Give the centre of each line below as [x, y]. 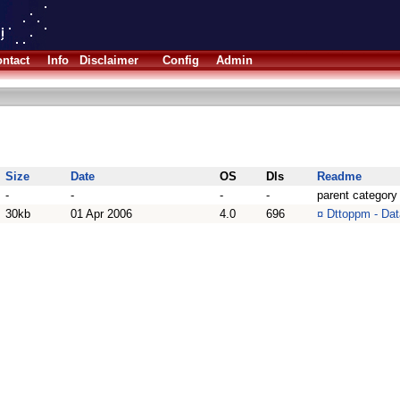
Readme [339, 176]
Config [181, 60]
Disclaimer [109, 60]
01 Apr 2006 [101, 214]
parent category [357, 195]
